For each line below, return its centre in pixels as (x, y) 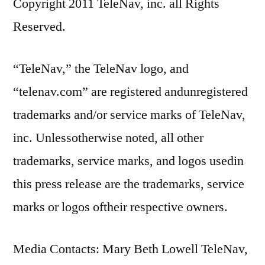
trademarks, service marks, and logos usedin (128, 161)
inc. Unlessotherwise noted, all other (108, 138)
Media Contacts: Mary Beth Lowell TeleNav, (130, 249)
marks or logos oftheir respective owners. (120, 207)
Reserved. (39, 26)
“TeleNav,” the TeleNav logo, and (101, 68)
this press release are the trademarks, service (129, 184)
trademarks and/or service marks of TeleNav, (129, 114)
